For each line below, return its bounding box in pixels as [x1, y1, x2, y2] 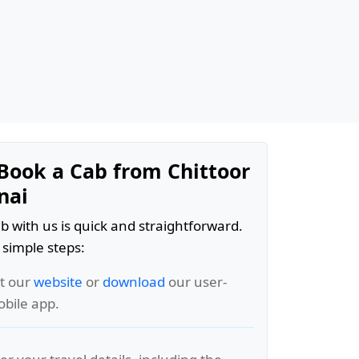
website [34, 272, 83, 291]
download [103, 272, 165, 291]
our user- [165, 272, 227, 291]
